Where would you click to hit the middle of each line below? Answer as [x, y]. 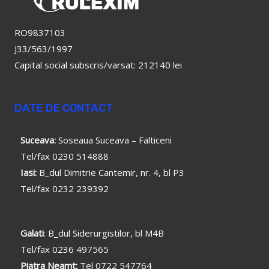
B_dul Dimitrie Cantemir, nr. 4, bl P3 [110, 173]
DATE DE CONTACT [64, 108]
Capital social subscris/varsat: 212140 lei [98, 65]
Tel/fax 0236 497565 [66, 249]
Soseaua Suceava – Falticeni [114, 140]
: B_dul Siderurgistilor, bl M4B [104, 233]
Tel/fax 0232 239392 [65, 189]
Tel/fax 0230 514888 [65, 156]
